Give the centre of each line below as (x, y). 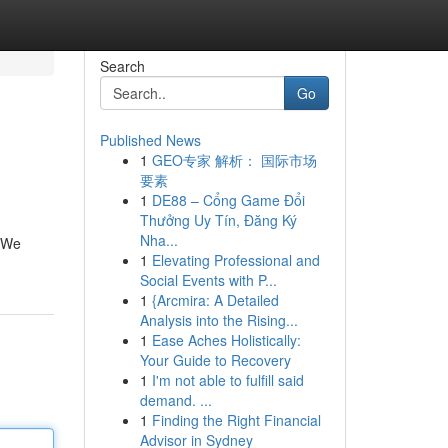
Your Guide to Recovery (215, 360)
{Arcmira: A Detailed (215, 300)
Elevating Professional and (235, 260)
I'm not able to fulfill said (227, 380)
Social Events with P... (208, 280)
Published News (150, 140)
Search (122, 66)
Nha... (158, 240)
